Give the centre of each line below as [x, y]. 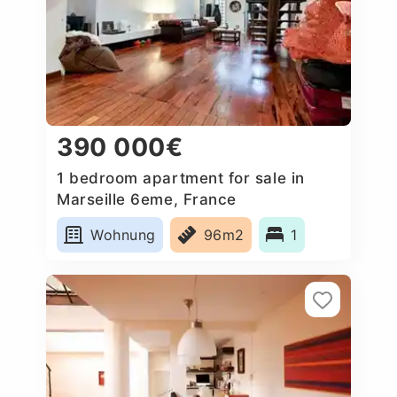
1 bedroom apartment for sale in [181, 178]
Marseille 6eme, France [147, 199]
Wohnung [123, 234]
